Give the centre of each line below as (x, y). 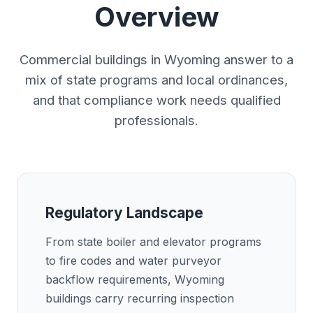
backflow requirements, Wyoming (135, 279)
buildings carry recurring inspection (140, 298)
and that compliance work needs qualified (156, 100)
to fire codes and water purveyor (133, 261)
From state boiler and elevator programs (153, 242)
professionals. (156, 120)
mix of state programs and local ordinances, (156, 80)
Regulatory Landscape (124, 213)
